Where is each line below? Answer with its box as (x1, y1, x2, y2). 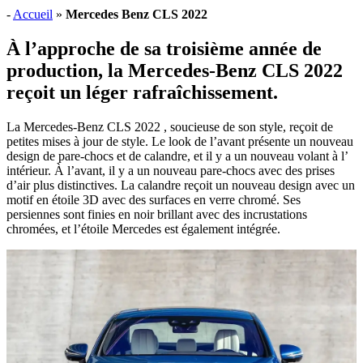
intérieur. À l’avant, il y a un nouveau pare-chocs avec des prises (6, 163, 335, 177)
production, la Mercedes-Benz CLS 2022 (6, 59, 343, 81)
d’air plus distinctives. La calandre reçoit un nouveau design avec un (6, 177, 355, 192)
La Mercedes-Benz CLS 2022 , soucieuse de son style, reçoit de (6, 119, 333, 134)
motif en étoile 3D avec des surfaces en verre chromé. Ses (6, 192, 301, 207)
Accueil (13, 6, 53, 21)
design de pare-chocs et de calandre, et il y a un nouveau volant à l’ (6, 148, 348, 163)
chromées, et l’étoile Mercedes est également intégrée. (6, 221, 280, 236)
